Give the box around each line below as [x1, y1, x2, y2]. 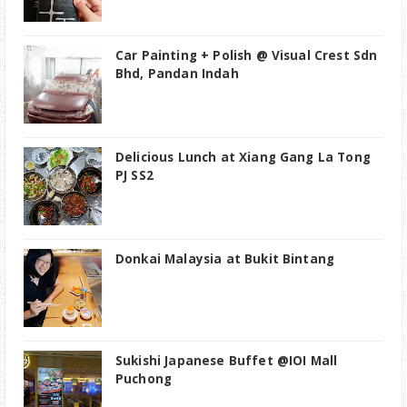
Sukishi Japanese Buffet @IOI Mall [115, 352, 338, 370]
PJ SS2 [115, 167, 154, 184]
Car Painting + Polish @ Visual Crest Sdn [115, 47, 378, 65]
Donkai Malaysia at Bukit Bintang [115, 251, 335, 268]
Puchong [115, 371, 173, 388]
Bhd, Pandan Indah [115, 65, 239, 83]
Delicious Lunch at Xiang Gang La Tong [115, 149, 371, 166]
